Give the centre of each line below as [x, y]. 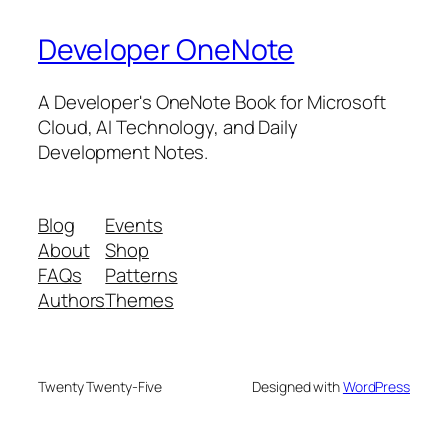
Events [134, 225]
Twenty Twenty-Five [100, 387]
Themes [139, 300]
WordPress [376, 387]
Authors [72, 300]
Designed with [297, 387]
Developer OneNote [166, 49]
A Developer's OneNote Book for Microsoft [212, 101]
